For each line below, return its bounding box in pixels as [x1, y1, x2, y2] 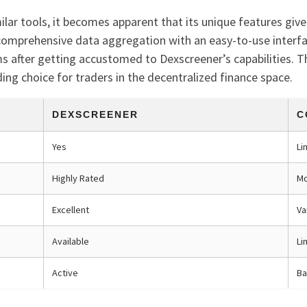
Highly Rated [52, 171, 104, 184]
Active [52, 266, 78, 279]
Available [52, 234, 89, 247]
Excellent [52, 203, 89, 216]
